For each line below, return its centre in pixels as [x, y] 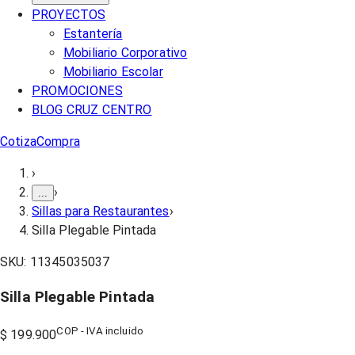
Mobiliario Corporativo [126, 52]
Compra [58, 141]
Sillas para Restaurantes [101, 211]
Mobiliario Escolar [113, 71]
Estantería [93, 33]
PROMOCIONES [77, 90]
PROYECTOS [69, 14]
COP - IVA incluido [100, 330]
